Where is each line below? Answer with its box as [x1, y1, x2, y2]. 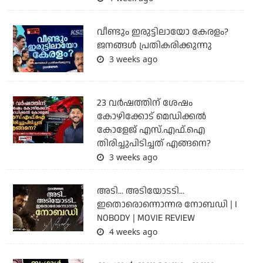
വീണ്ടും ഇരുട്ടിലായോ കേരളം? [96, 25, 228, 39]
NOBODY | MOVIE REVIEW [96, 211, 195, 225]
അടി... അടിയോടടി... [96, 184, 184, 198]
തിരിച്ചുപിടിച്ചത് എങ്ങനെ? [96, 136, 211, 150]
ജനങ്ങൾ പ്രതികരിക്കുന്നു [96, 38, 212, 52]
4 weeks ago [106, 225, 157, 237]
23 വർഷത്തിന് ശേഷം [96, 96, 193, 110]
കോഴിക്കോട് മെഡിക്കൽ [96, 109, 206, 123]
